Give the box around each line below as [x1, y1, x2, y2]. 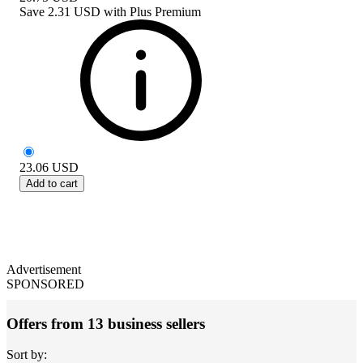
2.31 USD [48, 4, 100, 19]
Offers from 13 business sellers [6, 314, 205, 332]
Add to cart [26, 177, 78, 190]
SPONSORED [6, 276, 84, 291]
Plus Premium [130, 4, 201, 19]
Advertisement [6, 262, 81, 276]
